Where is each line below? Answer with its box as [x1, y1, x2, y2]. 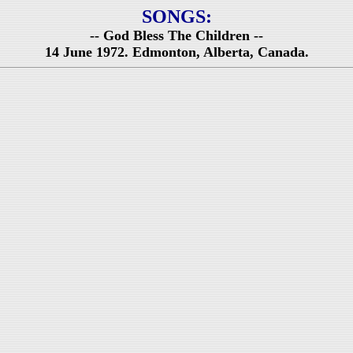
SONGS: [141, 6, 212, 27]
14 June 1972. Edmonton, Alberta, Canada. [44, 44, 309, 60]
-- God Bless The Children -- [90, 28, 263, 43]
